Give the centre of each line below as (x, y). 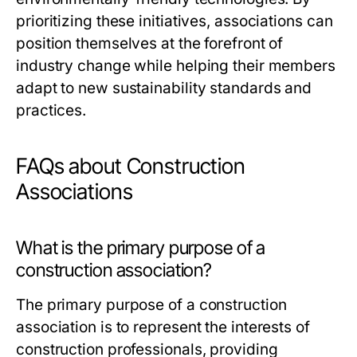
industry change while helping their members (176, 66)
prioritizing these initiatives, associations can (175, 22)
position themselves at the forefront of (150, 44)
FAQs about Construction (131, 167)
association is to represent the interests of (163, 328)
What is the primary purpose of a (141, 248)
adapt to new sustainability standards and (164, 88)
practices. (51, 111)
